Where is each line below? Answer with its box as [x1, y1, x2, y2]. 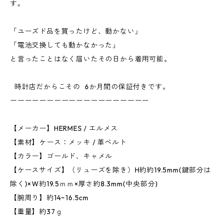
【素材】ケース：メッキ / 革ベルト [10, 138, 131, 147]
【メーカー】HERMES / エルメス [10, 124, 122, 133]
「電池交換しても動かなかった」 [10, 41, 129, 50]
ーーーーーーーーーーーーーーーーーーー [10, 96, 154, 105]
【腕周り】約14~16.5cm [10, 193, 93, 202]
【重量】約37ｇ [10, 207, 67, 216]
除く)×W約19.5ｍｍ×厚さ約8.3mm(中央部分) [10, 179, 163, 188]
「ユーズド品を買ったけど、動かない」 [10, 27, 147, 36]
